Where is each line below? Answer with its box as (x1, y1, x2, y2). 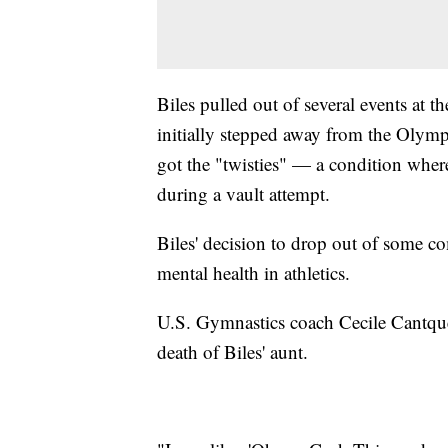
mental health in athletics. (157, 259, 350, 285)
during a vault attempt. (157, 180, 330, 206)
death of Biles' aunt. (157, 338, 308, 364)
